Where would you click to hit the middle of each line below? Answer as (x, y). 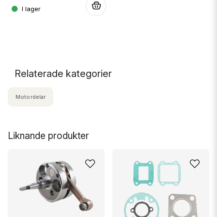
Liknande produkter (48, 136)
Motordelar (31, 97)
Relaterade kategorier (63, 74)
